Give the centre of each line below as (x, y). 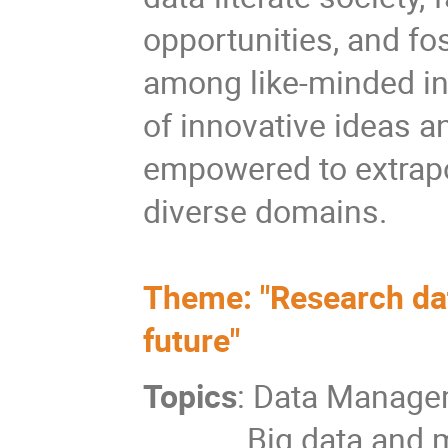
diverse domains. (265, 211)
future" (192, 340)
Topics (190, 396)
